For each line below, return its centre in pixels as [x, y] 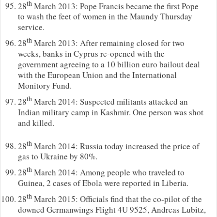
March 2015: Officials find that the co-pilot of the [117, 199]
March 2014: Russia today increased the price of [116, 146]
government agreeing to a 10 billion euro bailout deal [109, 64]
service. [31, 27]
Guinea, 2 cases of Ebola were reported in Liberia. [103, 183]
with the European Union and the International [98, 75]
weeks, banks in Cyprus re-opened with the [92, 54]
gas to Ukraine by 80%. [58, 156]
